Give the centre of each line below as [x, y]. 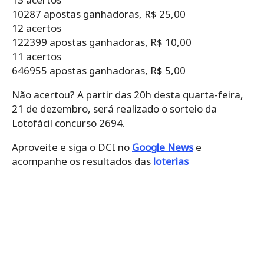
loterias [171, 161]
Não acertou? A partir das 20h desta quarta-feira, [128, 94]
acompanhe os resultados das [82, 161]
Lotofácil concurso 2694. [68, 123]
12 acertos [37, 28]
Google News [163, 147]
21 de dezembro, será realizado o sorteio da [114, 108]
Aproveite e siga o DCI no [72, 147]
